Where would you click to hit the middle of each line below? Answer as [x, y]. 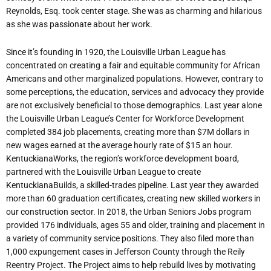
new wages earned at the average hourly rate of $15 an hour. [119, 145]
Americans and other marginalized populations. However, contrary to [135, 79]
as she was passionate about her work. [79, 24]
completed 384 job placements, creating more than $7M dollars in [128, 132]
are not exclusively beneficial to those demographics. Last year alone [134, 106]
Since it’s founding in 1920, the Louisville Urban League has [116, 52]
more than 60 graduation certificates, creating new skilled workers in [133, 199]
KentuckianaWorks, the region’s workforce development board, [122, 159]
